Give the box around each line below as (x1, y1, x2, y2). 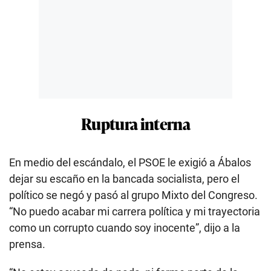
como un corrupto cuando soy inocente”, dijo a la (9, 221, 240, 234)
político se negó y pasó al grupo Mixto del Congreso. (9, 188, 258, 201)
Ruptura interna (80, 111, 191, 135)
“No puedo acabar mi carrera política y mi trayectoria (9, 204, 260, 218)
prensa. (9, 237, 45, 250)
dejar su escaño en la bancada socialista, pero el (9, 172, 240, 185)
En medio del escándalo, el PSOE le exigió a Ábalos (9, 155, 251, 169)
